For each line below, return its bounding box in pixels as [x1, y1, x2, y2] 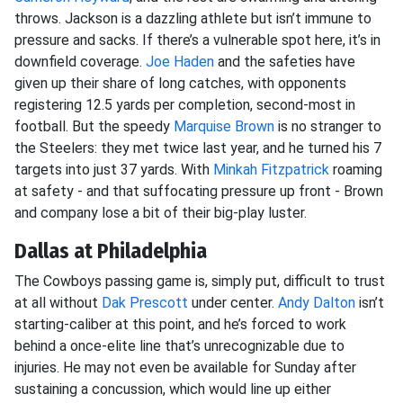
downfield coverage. [14, 53, 146, 70]
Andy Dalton [278, 294, 355, 311]
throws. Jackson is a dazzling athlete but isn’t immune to [14, 10, 372, 27]
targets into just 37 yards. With [14, 161, 213, 178]
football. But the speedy [14, 118, 174, 135]
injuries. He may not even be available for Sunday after [14, 359, 356, 376]
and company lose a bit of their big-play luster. [14, 204, 307, 221]
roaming [329, 161, 382, 178]
